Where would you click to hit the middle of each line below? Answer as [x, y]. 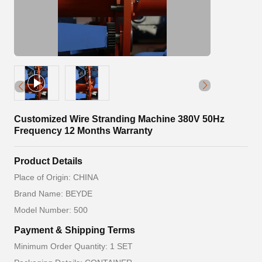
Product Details [48, 161]
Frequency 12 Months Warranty [83, 131]
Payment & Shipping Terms [75, 230]
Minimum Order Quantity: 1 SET [73, 246]
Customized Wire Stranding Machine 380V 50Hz [119, 119]
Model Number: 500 [51, 210]
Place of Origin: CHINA [56, 177]
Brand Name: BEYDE [53, 194]
